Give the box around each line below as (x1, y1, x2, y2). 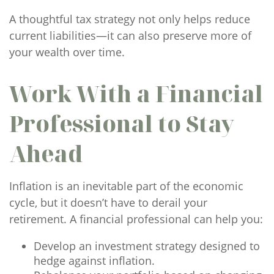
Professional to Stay (9, 109, 234, 139)
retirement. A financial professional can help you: (9, 212, 263, 226)
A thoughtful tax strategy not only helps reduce (9, 12, 250, 26)
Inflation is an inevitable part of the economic (9, 179, 243, 193)
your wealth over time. (9, 45, 125, 59)
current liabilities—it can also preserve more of (9, 28, 251, 43)
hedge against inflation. (34, 253, 155, 268)
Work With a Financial (9, 79, 263, 109)
